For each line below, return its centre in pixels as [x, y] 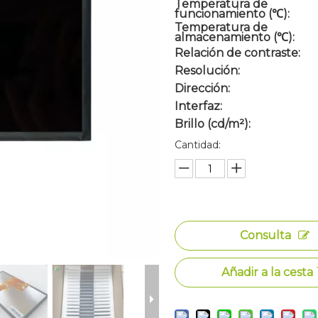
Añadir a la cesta [267, 272]
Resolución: [208, 71]
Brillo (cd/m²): [213, 124]
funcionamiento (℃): [232, 14]
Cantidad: [198, 145]
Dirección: [203, 88]
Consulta [266, 235]
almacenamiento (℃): [235, 37]
